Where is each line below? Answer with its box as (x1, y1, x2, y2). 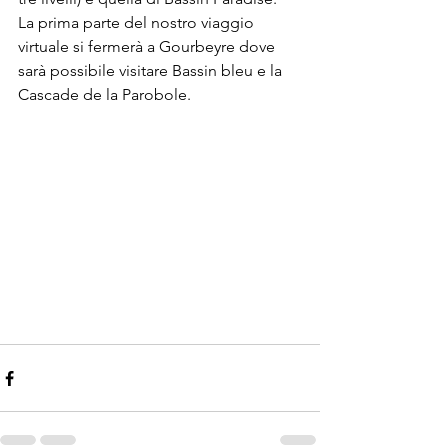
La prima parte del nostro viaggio (18, 13, 258, 32)
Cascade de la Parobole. (18, 85, 191, 104)
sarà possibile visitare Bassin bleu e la (18, 61, 286, 80)
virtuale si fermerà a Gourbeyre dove (18, 37, 279, 56)
